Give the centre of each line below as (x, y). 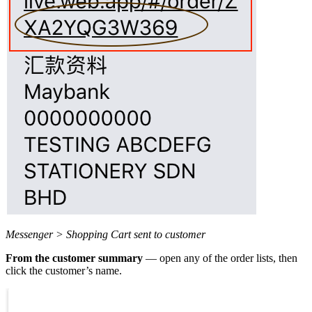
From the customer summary (74, 258)
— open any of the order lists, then (220, 258)
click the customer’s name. (64, 271)
